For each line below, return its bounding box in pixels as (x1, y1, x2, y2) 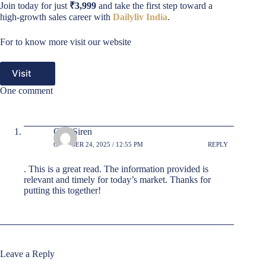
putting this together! (24, 185, 101, 195)
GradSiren (53, 126, 92, 137)
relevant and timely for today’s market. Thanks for (24, 174, 211, 185)
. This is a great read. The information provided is (24, 163, 208, 174)
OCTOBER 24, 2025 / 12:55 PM (53, 141, 143, 148)
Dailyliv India (113, 11, 167, 22)
